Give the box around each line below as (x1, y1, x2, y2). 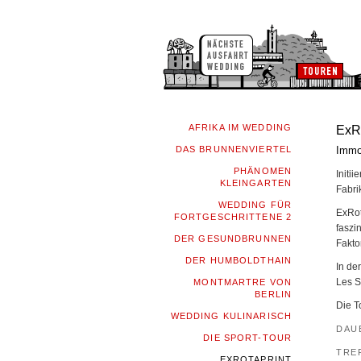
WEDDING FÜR (218, 200, 292, 210)
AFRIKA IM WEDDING (188, 122, 292, 132)
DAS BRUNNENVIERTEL (175, 144, 292, 154)
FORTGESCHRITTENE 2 (173, 212, 292, 222)
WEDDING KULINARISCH (170, 311, 292, 321)
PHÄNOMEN (234, 166, 292, 176)
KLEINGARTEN (219, 178, 292, 188)
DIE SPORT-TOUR (203, 333, 292, 342)
